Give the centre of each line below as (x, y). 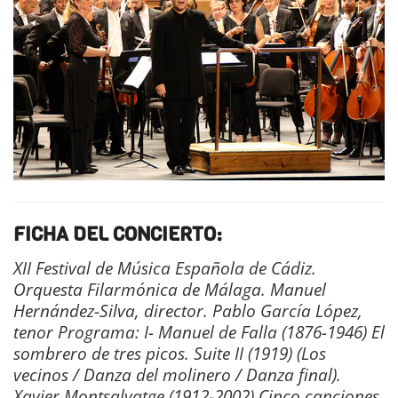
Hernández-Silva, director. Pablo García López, (188, 311)
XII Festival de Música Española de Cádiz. (165, 268)
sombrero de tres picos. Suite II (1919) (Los (170, 354)
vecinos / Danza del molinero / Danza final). (177, 375)
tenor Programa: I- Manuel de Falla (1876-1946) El (199, 332)
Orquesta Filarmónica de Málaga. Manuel (170, 290)
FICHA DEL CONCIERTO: (118, 235)
